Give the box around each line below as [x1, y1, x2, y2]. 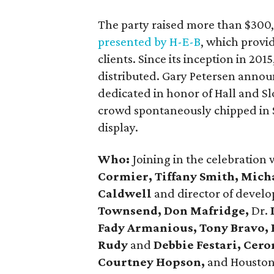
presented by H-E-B [98, 34, 201, 49]
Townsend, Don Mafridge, [98, 203, 252, 218]
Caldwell [98, 186, 155, 201]
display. [98, 120, 139, 135]
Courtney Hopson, [98, 254, 208, 269]
